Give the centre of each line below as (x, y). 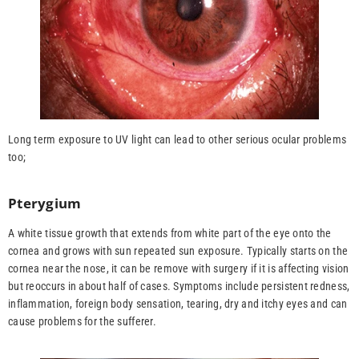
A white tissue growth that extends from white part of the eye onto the (170, 234)
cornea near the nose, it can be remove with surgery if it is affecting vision (179, 269)
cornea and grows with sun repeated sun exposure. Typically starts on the (178, 251)
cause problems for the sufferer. (82, 322)
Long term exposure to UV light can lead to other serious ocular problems (177, 140)
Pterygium (45, 204)
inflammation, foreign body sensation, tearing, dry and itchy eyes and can (178, 304)
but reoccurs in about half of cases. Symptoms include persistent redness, (179, 286)
